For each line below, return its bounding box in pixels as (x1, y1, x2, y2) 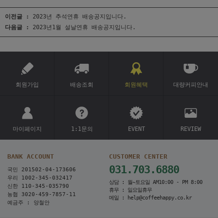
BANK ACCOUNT (7, 153, 54, 160)
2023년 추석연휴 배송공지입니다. (33, 13, 127, 20)
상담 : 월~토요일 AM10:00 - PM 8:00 (109, 179, 202, 185)
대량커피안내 (173, 81, 208, 88)
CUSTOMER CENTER (109, 153, 167, 160)
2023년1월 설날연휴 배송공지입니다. (33, 24, 136, 31)
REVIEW (181, 126, 201, 132)
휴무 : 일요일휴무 (109, 187, 152, 193)
